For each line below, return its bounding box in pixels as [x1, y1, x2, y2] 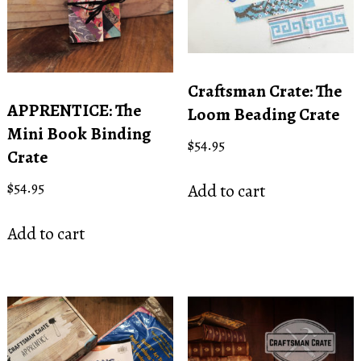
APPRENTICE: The [6, 98, 141, 122]
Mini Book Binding [6, 121, 151, 145]
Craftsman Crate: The [187, 78, 342, 102]
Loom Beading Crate [187, 102, 339, 126]
